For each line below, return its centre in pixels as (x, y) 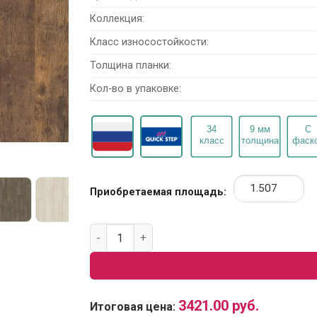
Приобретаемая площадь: (158, 192)
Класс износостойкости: (149, 42)
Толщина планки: (131, 65)
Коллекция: (117, 18)
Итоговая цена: (134, 307)
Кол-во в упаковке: (136, 88)
